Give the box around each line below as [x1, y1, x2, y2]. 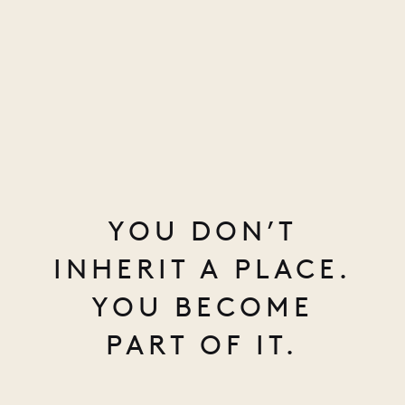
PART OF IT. [106, 327, 299, 362]
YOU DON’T [107, 213, 298, 248]
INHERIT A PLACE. [52, 251, 353, 286]
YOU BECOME [90, 289, 314, 324]
